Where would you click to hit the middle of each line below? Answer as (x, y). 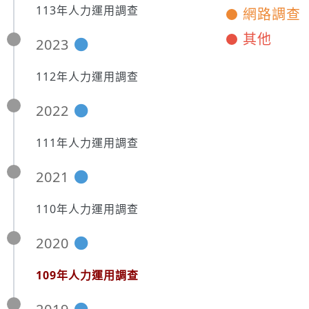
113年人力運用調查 (87, 10)
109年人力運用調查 (87, 275)
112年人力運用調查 (87, 77)
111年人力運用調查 (87, 143)
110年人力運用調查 (87, 209)
